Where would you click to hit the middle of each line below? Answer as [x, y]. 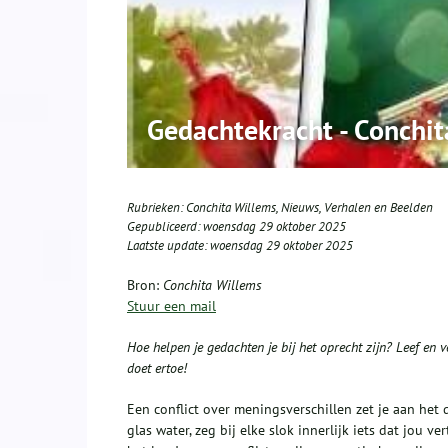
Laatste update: [168, 245]
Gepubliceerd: [165, 226]
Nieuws [300, 207]
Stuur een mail [171, 305]
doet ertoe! [157, 367]
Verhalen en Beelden [378, 207]
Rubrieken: [156, 207]
